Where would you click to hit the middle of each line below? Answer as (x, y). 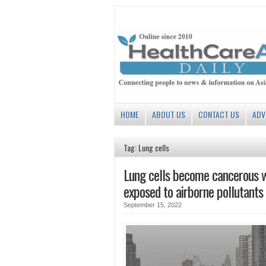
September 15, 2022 (153, 205)
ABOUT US (169, 115)
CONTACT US (219, 115)
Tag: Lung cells (146, 148)
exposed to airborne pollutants (193, 191)
